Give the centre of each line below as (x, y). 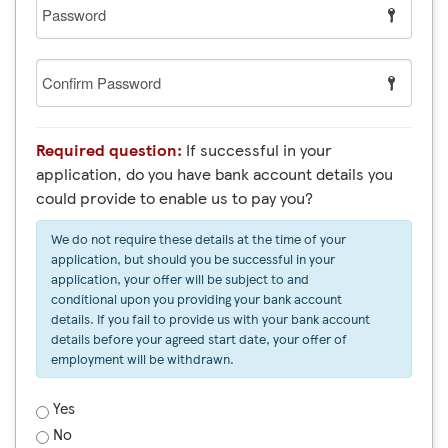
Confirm (63, 68)
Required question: (109, 149)
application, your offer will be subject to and (180, 278)
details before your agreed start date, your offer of (199, 338)
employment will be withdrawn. (142, 358)
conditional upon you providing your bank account (196, 298)
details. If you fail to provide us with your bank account (210, 318)
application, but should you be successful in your (193, 258)
